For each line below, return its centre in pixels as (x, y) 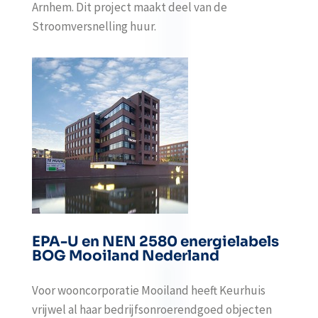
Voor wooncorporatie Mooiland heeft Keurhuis (148, 290)
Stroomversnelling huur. (94, 26)
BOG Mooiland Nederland (125, 256)
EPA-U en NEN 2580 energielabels (155, 242)
